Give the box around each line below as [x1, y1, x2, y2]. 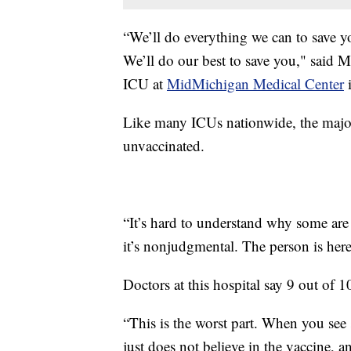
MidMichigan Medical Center [167, 73, 344, 93]
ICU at [123, 73, 167, 93]
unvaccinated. [123, 135, 204, 155]
